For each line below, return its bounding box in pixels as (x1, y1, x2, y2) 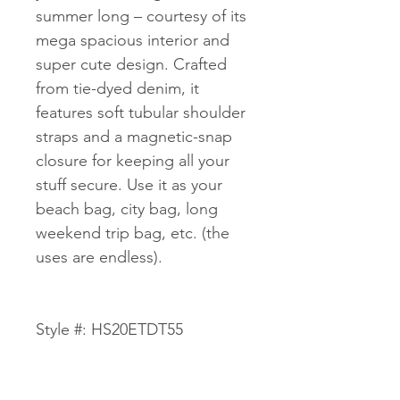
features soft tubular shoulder (36, 103, 246, 122)
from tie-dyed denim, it (36, 79, 199, 98)
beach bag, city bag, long (36, 199, 218, 219)
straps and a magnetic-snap (36, 127, 232, 146)
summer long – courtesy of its (36, 6, 246, 26)
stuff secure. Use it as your (36, 175, 222, 195)
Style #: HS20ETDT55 (36, 320, 183, 339)
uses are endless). (36, 247, 162, 267)
